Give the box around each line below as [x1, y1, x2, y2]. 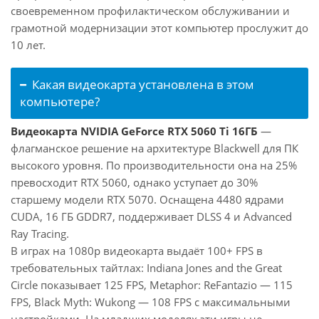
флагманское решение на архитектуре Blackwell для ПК [11, 141, 298, 155]
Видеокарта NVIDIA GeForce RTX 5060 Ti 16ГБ [11, 124, 258, 138]
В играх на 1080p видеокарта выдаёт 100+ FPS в [11, 244, 263, 258]
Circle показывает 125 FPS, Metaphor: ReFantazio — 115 [11, 278, 293, 292]
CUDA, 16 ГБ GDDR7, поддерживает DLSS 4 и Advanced [11, 209, 292, 224]
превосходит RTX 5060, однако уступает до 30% [11, 175, 258, 189]
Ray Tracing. [11, 226, 69, 241]
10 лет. [11, 38, 46, 52]
